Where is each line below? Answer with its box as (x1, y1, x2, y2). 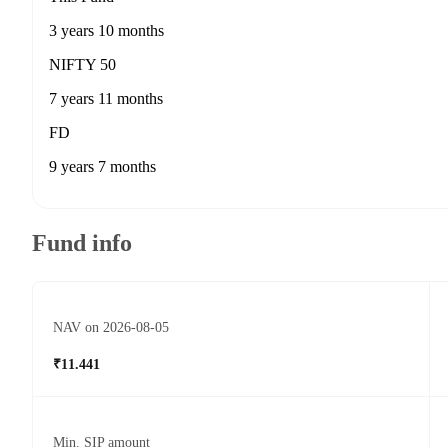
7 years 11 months (49, 90, 163, 108)
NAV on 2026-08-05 (53, 320, 169, 336)
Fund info (32, 230, 132, 257)
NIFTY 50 (49, 56, 116, 74)
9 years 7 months (49, 158, 156, 176)
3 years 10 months (49, 22, 164, 40)
